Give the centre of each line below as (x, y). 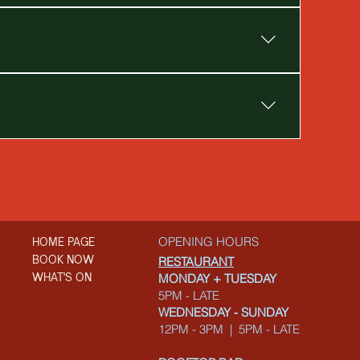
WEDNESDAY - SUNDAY (224, 312)
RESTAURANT (196, 262)
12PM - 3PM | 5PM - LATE (229, 329)
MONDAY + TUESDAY (218, 278)
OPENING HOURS (209, 241)
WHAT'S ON (62, 277)
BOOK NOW (63, 259)
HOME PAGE (64, 241)
